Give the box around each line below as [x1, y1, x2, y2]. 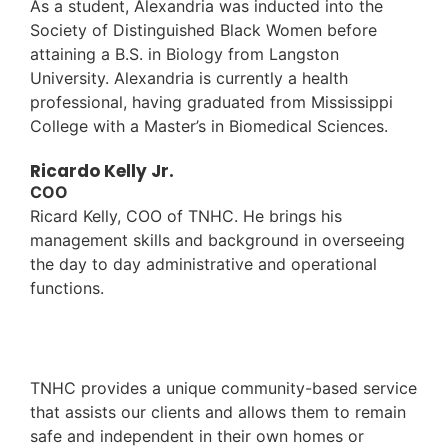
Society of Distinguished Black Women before [30, 19, 377, 40]
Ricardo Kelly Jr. [30, 159, 174, 184]
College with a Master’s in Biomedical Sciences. [30, 115, 388, 136]
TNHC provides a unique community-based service [30, 377, 417, 398]
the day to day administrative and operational [30, 254, 377, 275]
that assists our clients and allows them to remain [30, 401, 406, 422]
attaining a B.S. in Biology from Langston [30, 43, 339, 64]
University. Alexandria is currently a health [30, 67, 348, 88]
